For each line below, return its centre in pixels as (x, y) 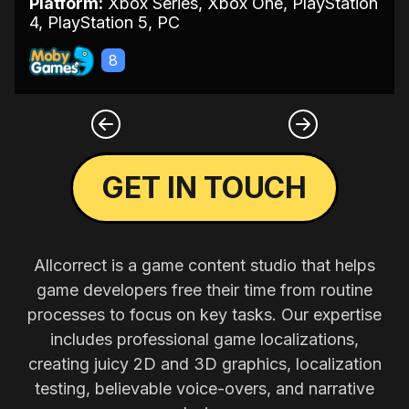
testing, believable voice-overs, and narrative (204, 389)
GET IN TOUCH (204, 188)
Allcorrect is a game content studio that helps (204, 266)
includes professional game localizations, (204, 340)
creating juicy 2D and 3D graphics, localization (204, 364)
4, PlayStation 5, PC (105, 23)
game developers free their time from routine (204, 290)
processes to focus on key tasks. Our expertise (204, 315)
